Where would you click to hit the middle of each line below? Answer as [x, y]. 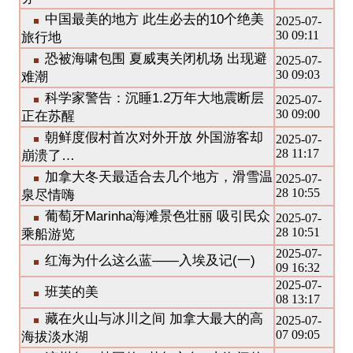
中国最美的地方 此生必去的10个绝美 [154, 19]
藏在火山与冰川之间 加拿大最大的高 [154, 319]
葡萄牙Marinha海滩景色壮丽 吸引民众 [157, 216]
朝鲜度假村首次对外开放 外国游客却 [154, 137]
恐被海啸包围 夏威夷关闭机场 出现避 [156, 59]
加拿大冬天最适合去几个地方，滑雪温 [158, 177]
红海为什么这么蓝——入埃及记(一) [150, 260]
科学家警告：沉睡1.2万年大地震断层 [154, 98]
